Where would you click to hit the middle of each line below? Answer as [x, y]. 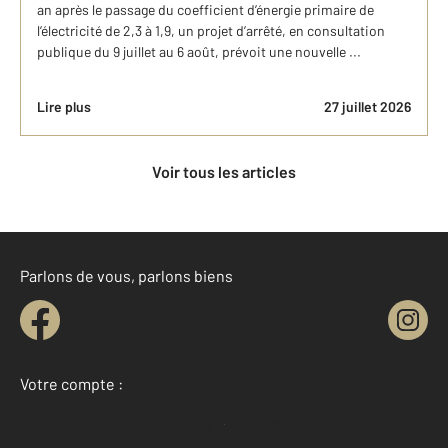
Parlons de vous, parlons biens [126, 275]
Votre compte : [71, 383]
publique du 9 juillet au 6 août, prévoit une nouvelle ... [199, 51]
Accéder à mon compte [229, 423]
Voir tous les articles [228, 171]
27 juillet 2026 [367, 106]
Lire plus [64, 106]
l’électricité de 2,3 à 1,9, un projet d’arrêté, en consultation [211, 30]
